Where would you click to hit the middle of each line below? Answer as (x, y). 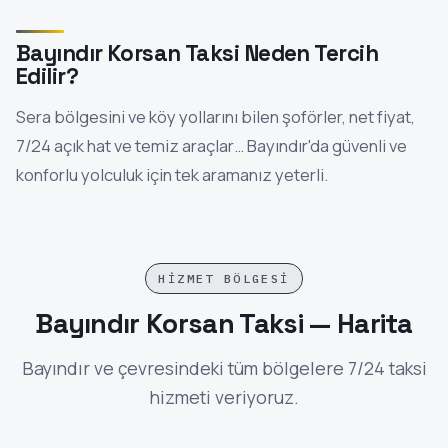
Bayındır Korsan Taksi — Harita (224, 323)
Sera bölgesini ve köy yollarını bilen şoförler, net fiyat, (215, 116)
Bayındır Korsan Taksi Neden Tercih (197, 53)
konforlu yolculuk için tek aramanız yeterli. (172, 174)
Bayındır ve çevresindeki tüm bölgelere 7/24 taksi (224, 367)
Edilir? (47, 76)
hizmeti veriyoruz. (224, 396)
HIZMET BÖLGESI (224, 278)
